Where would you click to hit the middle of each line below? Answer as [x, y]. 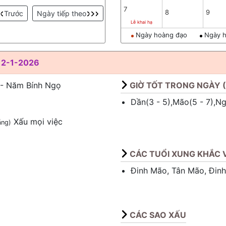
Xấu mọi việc [37, 122]
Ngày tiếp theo [61, 13]
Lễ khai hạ [142, 22]
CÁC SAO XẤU [158, 215]
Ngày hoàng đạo [160, 35]
